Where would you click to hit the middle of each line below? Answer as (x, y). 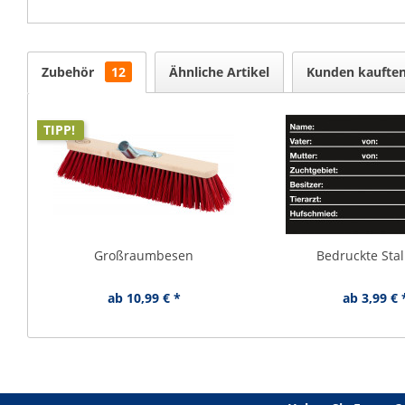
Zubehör (70, 72)
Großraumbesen (144, 255)
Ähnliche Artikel (219, 72)
